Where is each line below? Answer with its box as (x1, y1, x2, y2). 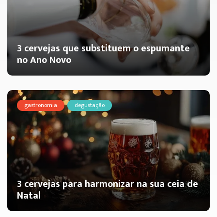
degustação (75, 100, 105, 110)
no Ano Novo (17, 52, 71, 68)
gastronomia (24, 100, 57, 110)
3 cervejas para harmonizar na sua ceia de (17, 176, 198, 192)
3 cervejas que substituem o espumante (17, 40, 190, 57)
